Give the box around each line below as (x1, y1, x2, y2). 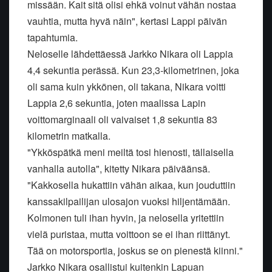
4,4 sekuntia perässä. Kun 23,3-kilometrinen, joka (27, 63, 239, 77)
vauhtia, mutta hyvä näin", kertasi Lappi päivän (27, 13, 227, 28)
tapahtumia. (27, 30, 78, 44)
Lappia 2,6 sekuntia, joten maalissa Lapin (27, 95, 206, 110)
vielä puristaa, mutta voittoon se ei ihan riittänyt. (27, 226, 230, 241)
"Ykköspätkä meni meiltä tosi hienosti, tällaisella (27, 144, 234, 159)
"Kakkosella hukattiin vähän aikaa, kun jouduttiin (27, 177, 236, 192)
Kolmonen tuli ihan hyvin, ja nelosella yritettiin (27, 210, 224, 225)
